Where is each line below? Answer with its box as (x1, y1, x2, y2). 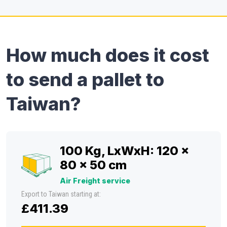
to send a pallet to (6, 68, 164, 91)
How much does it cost (6, 44, 209, 66)
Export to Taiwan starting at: (21, 190, 101, 198)
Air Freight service (60, 176, 130, 185)
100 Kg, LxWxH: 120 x (60, 143, 189, 158)
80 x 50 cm (60, 158, 127, 172)
